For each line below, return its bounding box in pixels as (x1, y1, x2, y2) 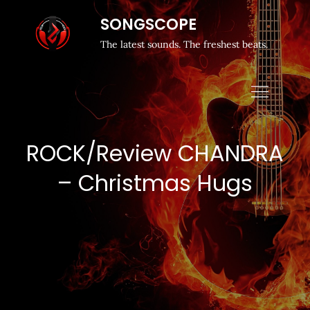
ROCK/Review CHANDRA (26, 138, 284, 169)
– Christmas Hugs (57, 167, 253, 199)
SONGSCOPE (100, 14, 197, 35)
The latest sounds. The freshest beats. (100, 38, 268, 51)
